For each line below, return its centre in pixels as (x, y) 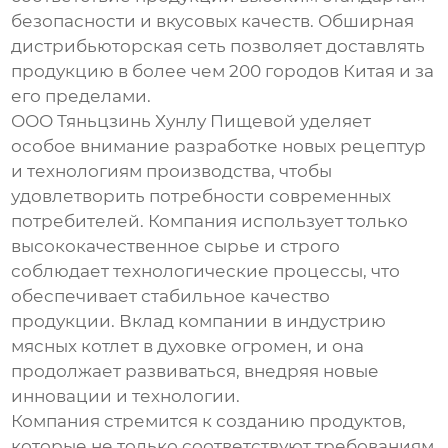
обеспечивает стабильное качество (171, 296)
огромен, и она (296, 346)
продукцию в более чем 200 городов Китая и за (223, 71)
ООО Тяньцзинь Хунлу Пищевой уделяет (191, 121)
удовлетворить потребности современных (201, 196)
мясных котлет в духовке (119, 346)
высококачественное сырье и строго (176, 246)
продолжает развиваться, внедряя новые (195, 371)
